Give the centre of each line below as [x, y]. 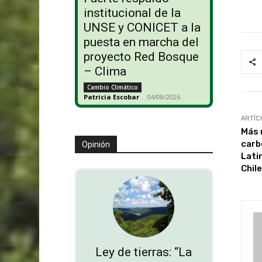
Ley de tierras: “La [144, 252]
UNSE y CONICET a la [142, 28]
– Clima [105, 72]
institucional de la [132, 13]
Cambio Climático [112, 87]
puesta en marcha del [141, 42]
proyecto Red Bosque [141, 57]
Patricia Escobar [111, 97]
